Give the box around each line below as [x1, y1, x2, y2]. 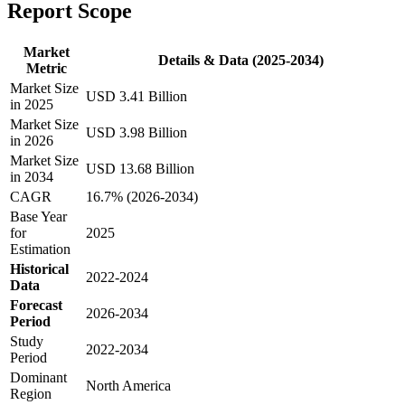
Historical [10, 260, 69, 277]
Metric [25, 60, 67, 76]
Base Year [10, 208, 67, 224]
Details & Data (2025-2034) [157, 52, 324, 68]
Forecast [10, 297, 62, 313]
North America [86, 377, 171, 393]
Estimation [10, 240, 71, 257]
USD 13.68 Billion [86, 160, 194, 176]
